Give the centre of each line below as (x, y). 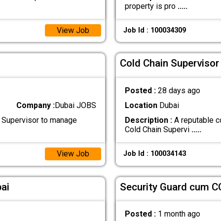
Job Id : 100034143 (154, 154)
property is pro (151, 6)
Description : (148, 120)
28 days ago (179, 90)
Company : (36, 105)
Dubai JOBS (76, 105)
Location (141, 105)
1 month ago (179, 214)
